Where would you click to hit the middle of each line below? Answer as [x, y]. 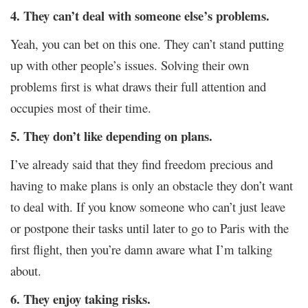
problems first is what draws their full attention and [138, 86]
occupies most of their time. [81, 107]
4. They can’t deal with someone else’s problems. [140, 15]
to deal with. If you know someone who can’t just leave [148, 206]
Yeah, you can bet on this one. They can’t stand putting [147, 43]
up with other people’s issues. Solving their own [130, 65]
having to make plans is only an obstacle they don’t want [152, 185]
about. [26, 270]
